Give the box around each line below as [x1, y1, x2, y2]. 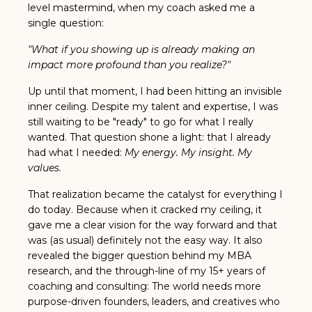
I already [230, 130, 271, 143]
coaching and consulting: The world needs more [28, 279, 261, 292]
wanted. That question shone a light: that [28, 130, 230, 143]
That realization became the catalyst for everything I [28, 187, 283, 201]
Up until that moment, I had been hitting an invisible [28, 84, 282, 97]
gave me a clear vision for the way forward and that [28, 218, 277, 231]
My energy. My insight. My [125, 146, 252, 159]
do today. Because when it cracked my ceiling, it [28, 203, 262, 216]
